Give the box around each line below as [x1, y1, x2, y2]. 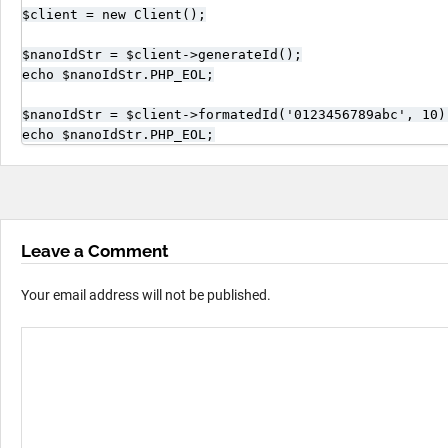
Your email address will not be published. [21, 287, 271, 303]
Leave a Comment [21, 241, 169, 261]
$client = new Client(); [22, 7, 206, 22]
